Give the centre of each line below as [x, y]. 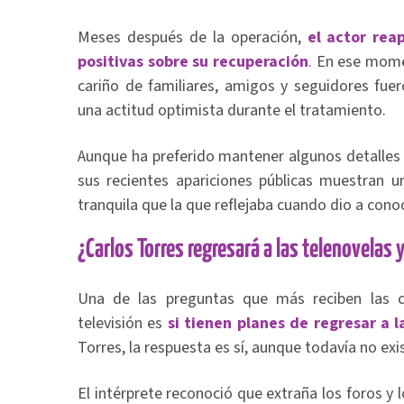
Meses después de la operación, [193, 37]
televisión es [123, 323]
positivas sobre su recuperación [193, 62]
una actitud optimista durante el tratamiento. [232, 110]
